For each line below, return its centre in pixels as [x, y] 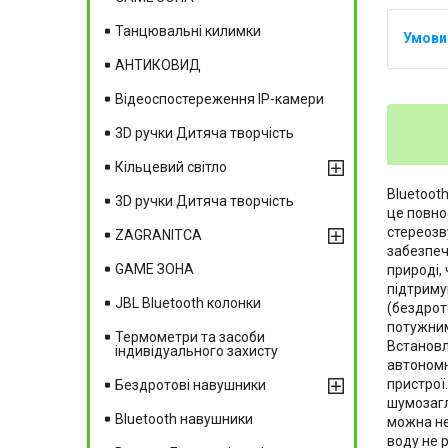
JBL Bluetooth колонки [188, 302]
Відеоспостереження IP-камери [219, 98]
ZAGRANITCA [158, 234]
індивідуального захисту [196, 350]
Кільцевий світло [171, 166]
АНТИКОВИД [158, 64]
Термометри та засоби [190, 336]
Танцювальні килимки [188, 30]
